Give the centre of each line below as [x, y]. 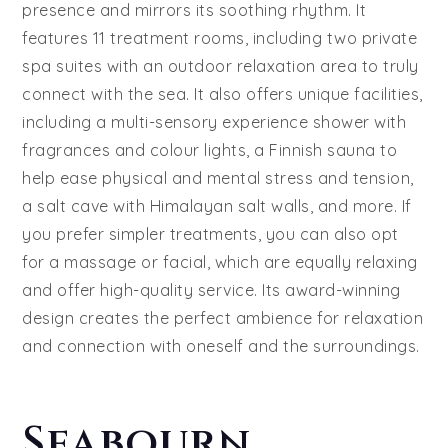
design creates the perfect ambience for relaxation [223, 317]
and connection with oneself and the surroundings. [221, 345]
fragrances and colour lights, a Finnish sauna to [210, 149]
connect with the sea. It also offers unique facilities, [222, 93]
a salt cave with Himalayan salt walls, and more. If [217, 205]
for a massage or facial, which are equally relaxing [220, 261]
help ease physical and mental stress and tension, [218, 177]
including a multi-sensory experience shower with [214, 121]
